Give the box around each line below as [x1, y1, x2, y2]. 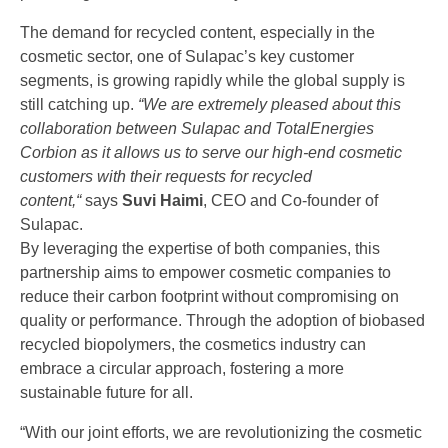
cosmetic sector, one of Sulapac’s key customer [20, 48, 354, 65]
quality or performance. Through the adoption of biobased [20, 312, 425, 329]
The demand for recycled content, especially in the [20, 24, 375, 41]
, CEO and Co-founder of [203, 192, 378, 209]
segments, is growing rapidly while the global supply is [20, 72, 405, 89]
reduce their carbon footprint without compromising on [20, 288, 399, 305]
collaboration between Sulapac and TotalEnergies [20, 120, 374, 137]
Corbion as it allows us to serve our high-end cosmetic [20, 144, 402, 161]
